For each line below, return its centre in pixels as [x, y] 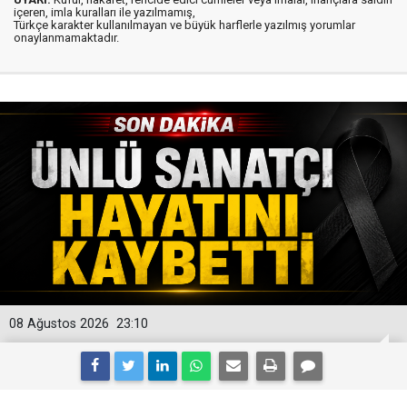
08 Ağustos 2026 [59, 323]
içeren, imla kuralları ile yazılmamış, [104, 12]
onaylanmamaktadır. [66, 37]
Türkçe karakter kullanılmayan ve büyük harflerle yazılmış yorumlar [184, 25]
